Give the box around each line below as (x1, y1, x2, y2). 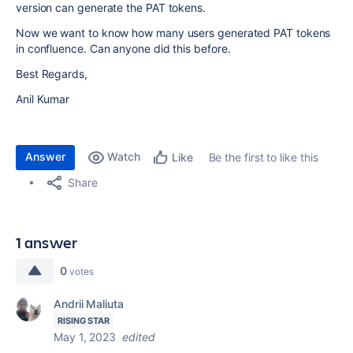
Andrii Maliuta (54, 297, 124, 310)
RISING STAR (58, 315, 110, 326)
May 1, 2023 (54, 330, 117, 344)
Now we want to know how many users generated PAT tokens (16, 26, 331, 39)
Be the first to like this (208, 150, 318, 164)
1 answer (16, 232, 78, 253)
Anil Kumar (16, 92, 73, 106)
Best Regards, (16, 67, 87, 80)
